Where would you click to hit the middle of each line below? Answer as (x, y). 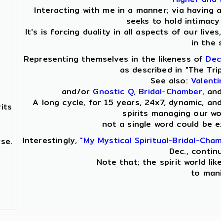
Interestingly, (51, 140)
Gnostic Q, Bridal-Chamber (147, 92)
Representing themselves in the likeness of (115, 59)
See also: (171, 81)
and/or (77, 92)
